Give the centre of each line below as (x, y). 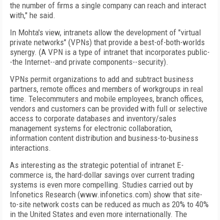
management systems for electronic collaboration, (91, 128)
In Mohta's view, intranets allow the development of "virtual (105, 32)
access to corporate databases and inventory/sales (93, 118)
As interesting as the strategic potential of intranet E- (97, 165)
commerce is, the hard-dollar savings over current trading (102, 175)
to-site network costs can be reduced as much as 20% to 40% (109, 204)
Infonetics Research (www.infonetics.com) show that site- (106, 194)
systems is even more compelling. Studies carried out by (101, 185)
